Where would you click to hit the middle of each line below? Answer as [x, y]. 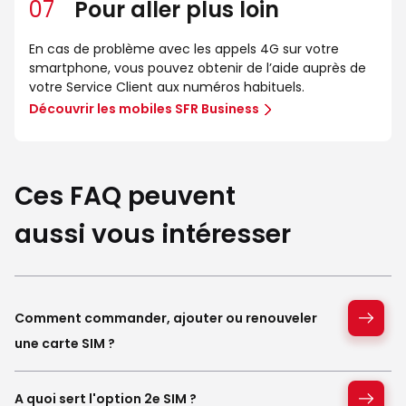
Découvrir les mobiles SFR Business [144, 108]
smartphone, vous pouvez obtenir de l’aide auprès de [198, 68]
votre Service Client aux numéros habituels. [167, 87]
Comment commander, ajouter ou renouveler [166, 318]
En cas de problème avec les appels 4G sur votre [184, 48]
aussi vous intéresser [153, 234]
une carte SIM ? [65, 343]
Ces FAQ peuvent [125, 196]
